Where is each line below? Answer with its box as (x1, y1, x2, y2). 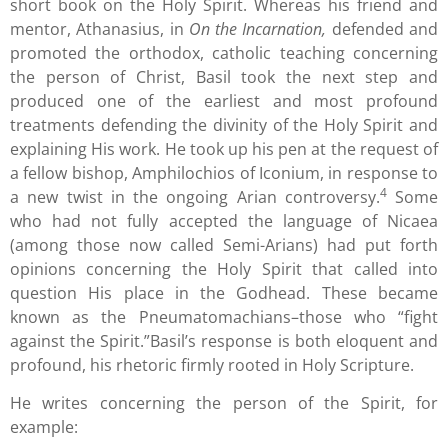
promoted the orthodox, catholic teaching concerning (10, 41, 438, 64)
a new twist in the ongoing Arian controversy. (10, 185, 380, 208)
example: (10, 416, 82, 439)
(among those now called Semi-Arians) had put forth (10, 233, 438, 256)
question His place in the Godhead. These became (10, 281, 438, 304)
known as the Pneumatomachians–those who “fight (10, 305, 438, 328)
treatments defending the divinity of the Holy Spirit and (10, 113, 438, 136)
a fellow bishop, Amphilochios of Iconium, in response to (10, 161, 438, 184)
